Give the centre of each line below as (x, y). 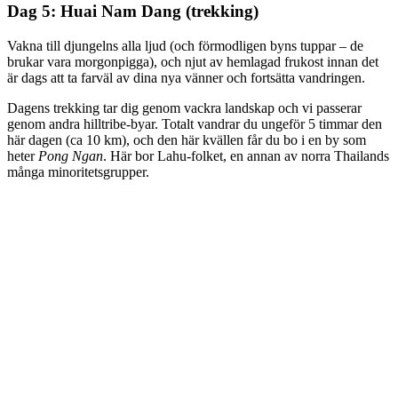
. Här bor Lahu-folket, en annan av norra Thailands (246, 155)
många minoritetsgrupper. (78, 171)
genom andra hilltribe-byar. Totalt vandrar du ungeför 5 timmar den (195, 123)
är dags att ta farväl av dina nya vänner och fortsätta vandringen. (186, 77)
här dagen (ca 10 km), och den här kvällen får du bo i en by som (187, 139)
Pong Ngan (71, 155)
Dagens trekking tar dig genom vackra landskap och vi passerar (184, 107)
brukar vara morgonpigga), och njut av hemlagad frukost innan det (193, 61)
